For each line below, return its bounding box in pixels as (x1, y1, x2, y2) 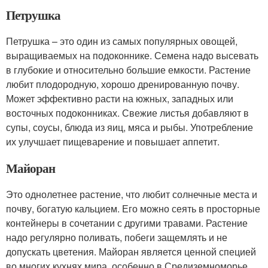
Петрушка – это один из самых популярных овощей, (6, 34, 237, 48)
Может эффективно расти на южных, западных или (6, 92, 233, 106)
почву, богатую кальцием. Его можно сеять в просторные (6, 202, 260, 216)
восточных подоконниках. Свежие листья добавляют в (6, 106, 249, 120)
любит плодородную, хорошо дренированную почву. (6, 77, 239, 92)
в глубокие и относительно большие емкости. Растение (6, 63, 251, 77)
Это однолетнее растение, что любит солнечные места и (6, 187, 257, 202)
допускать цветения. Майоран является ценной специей (6, 245, 256, 259)
